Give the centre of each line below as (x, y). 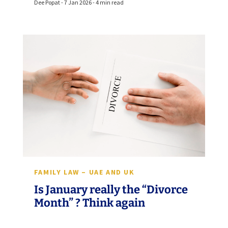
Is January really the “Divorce (111, 190)
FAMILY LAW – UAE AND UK (84, 172)
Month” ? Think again (89, 203)
